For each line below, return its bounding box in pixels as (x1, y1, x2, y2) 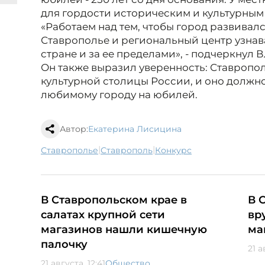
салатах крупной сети (41, 208, 165, 222)
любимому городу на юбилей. (41, 89, 198, 101)
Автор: (60, 124, 88, 135)
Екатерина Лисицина (88, 124, 182, 135)
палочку (41, 238, 88, 251)
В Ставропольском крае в (41, 193, 187, 207)
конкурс (161, 145, 192, 156)
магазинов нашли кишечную (41, 223, 207, 237)
